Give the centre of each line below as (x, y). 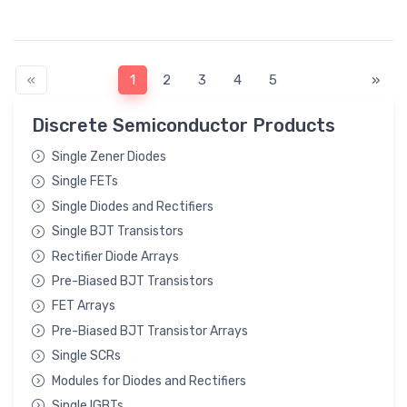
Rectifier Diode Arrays (115, 256)
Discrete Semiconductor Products (184, 126)
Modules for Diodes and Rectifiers (149, 381)
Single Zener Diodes (109, 157)
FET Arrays (84, 306)
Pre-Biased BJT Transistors (133, 281)
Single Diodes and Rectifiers (133, 206)
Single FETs (85, 182)
